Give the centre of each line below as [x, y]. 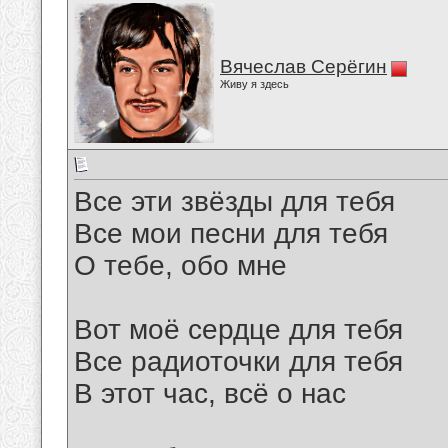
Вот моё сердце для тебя [238, 330]
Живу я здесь [254, 84]
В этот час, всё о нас [210, 394]
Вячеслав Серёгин [303, 66]
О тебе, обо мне [180, 266]
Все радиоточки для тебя [238, 362]
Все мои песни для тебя [231, 234]
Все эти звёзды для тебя [234, 202]
